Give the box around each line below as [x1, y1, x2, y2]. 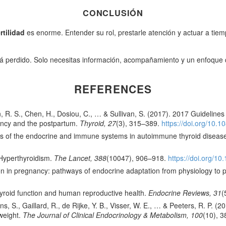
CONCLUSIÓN [82, 7, 144, 19]
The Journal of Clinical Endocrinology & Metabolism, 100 [23, 210, 203, 220]
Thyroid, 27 [80, 118, 116, 129]
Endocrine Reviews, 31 [148, 188, 221, 198]
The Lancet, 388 [54, 153, 106, 163]
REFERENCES [74, 81, 152, 96]
